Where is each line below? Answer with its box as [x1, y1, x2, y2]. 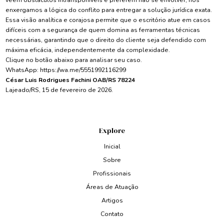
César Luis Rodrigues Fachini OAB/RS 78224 [5, 76, 135, 84]
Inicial [103, 142, 120, 151]
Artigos [101, 196, 123, 205]
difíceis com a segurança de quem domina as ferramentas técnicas [5, 26, 200, 34]
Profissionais [93, 169, 131, 178]
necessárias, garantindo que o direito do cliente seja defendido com [5, 36, 206, 44]
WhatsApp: [5, 66, 40, 74]
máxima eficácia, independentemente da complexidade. [5, 46, 170, 54]
